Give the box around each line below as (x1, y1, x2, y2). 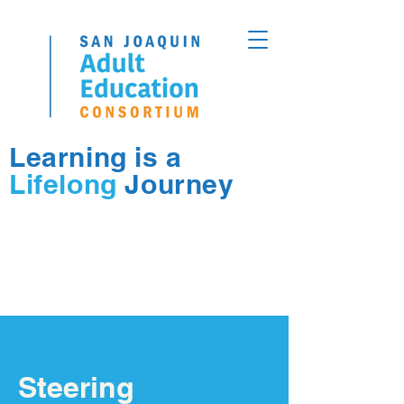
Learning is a (9, 141, 182, 173)
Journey (116, 168, 234, 200)
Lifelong (9, 168, 117, 200)
